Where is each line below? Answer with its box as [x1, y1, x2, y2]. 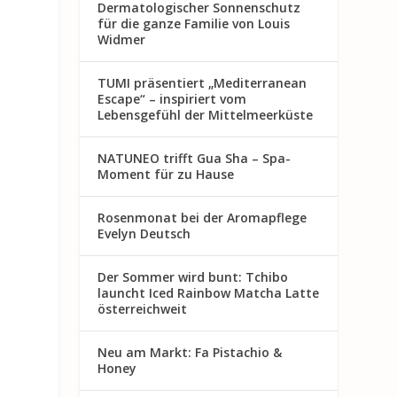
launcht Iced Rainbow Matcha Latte [97, 284, 320, 301]
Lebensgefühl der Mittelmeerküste [97, 105, 314, 123]
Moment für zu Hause [97, 165, 235, 183]
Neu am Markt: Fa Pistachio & [97, 343, 283, 361]
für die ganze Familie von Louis [97, 14, 291, 32]
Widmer [97, 30, 146, 48]
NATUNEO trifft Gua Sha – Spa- [97, 149, 292, 167]
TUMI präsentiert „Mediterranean [97, 74, 307, 91]
